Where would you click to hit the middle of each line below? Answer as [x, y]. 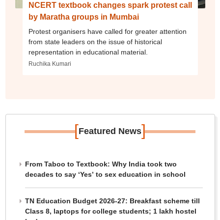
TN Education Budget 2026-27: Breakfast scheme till [112, 201]
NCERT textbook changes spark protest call [110, 5]
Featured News [110, 131]
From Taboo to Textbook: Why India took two [101, 164]
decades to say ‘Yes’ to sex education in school [105, 175]
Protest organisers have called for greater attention [107, 32]
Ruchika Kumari [50, 64]
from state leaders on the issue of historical [95, 42]
